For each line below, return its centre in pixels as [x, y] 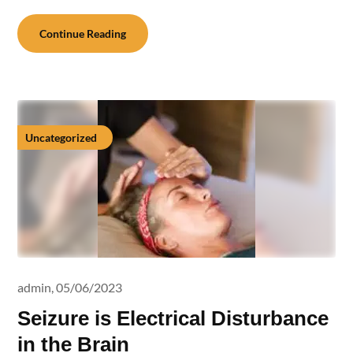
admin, [36, 287]
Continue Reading [83, 33]
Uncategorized [61, 137]
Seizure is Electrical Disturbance [173, 318]
